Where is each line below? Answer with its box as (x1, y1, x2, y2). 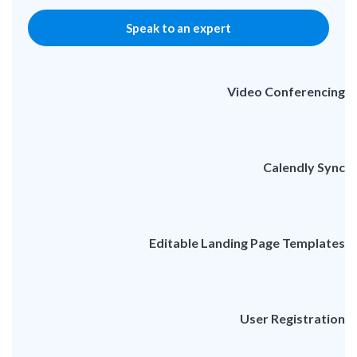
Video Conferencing (227, 84, 345, 100)
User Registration (240, 311, 345, 327)
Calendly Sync (263, 159, 345, 175)
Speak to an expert (126, 20, 231, 35)
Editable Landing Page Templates (149, 235, 345, 251)
